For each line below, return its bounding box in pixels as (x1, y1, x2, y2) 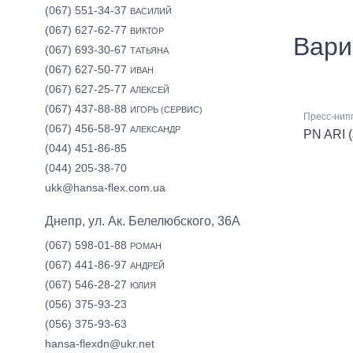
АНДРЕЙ (130, 261, 165, 270)
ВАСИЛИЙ (130, 6, 172, 16)
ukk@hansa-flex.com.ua (45, 181, 165, 194)
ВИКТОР (130, 26, 164, 35)
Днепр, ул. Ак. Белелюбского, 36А (45, 214, 240, 228)
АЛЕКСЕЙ (130, 85, 169, 95)
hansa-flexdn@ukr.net (45, 337, 154, 350)
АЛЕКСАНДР (130, 124, 180, 134)
